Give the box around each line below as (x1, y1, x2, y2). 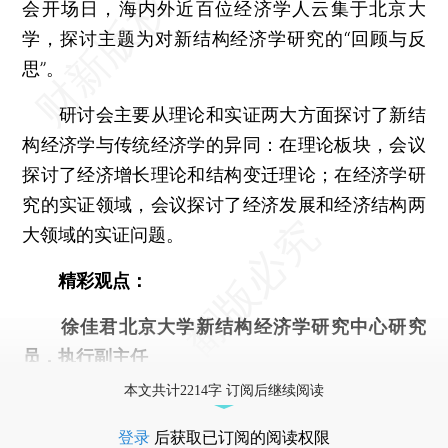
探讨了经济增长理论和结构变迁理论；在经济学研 (22, 163, 426, 185)
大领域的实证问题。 (22, 223, 185, 245)
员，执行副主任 (22, 345, 149, 367)
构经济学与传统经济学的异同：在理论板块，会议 (22, 133, 426, 155)
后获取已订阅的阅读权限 (150, 428, 330, 446)
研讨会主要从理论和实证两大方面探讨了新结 (22, 103, 426, 125)
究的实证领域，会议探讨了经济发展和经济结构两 (22, 193, 426, 215)
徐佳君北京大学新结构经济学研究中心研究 (22, 315, 426, 337)
